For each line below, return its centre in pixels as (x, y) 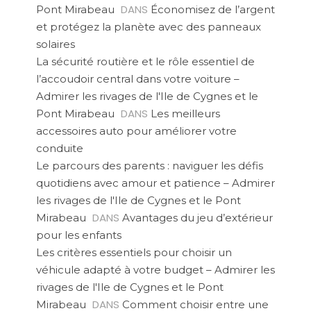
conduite (59, 148)
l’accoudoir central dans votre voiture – (137, 78)
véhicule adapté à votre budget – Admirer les (155, 269)
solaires (55, 44)
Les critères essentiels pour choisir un (134, 252)
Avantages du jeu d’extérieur (197, 217)
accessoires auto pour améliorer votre (136, 131)
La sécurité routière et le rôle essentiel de (145, 61)
